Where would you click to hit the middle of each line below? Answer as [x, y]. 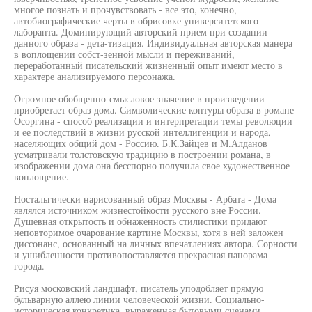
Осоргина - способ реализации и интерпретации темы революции [153, 121]
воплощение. [41, 177]
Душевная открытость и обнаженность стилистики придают [140, 221]
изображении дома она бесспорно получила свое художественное [152, 165]
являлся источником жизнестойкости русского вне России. [138, 210]
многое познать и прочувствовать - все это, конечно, [125, 9]
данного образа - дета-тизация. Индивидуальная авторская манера [153, 43]
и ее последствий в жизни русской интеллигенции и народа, [142, 132]
